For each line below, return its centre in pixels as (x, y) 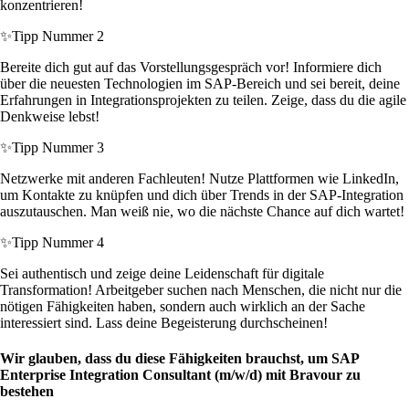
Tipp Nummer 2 (58, 37)
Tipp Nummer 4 (58, 243)
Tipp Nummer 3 (58, 148)
